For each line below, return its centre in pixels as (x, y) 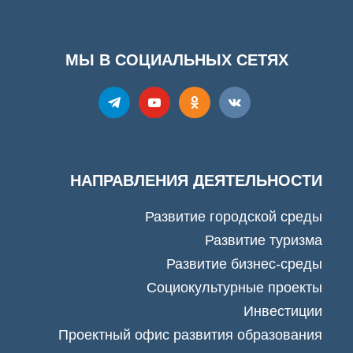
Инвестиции (283, 311)
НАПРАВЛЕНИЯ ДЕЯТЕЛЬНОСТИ (196, 180)
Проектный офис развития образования (190, 335)
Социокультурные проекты (234, 288)
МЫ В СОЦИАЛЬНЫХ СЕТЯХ (176, 60)
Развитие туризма (264, 240)
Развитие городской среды (234, 217)
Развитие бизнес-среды (244, 264)
